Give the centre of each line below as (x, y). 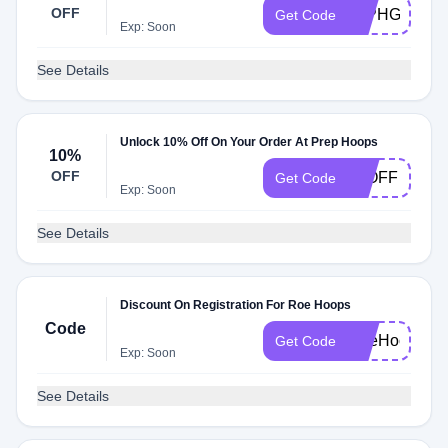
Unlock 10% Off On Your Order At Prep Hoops (249, 142)
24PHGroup (390, 14)
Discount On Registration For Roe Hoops (236, 305)
